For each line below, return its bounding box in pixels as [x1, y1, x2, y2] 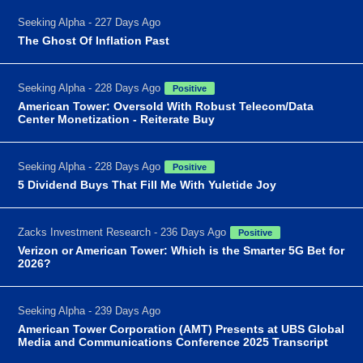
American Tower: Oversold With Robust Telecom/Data [18, 99, 314, 113]
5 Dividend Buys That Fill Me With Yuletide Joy [18, 177, 277, 191]
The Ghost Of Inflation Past [18, 33, 170, 47]
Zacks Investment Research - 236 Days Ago [18, 225, 227, 238]
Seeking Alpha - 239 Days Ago [18, 304, 161, 317]
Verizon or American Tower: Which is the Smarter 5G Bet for [18, 243, 345, 257]
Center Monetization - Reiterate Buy [18, 112, 216, 126]
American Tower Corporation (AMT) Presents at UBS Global [18, 322, 345, 335]
